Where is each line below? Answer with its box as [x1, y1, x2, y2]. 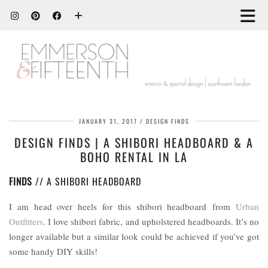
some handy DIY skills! [9, 245, 98, 257]
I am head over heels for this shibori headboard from [9, 200, 236, 212]
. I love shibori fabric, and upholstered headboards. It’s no [43, 215, 259, 227]
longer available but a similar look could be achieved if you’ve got [9, 230, 259, 242]
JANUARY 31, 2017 [78, 116, 138, 126]
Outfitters [9, 215, 43, 227]
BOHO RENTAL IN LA [80, 147, 188, 166]
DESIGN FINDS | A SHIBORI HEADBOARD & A [14, 133, 254, 151]
